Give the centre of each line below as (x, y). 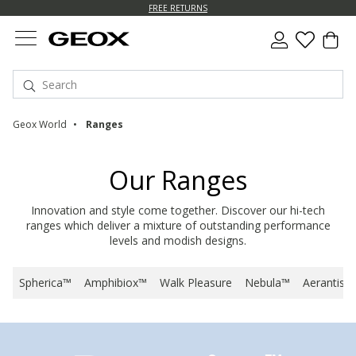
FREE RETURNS (178, 8)
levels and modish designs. (178, 240)
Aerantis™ (328, 282)
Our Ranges (178, 180)
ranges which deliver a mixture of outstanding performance (178, 225)
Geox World (40, 124)
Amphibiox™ (116, 282)
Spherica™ (45, 282)
